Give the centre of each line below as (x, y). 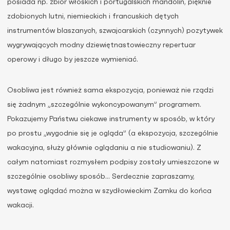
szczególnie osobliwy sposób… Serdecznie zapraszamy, (101, 177)
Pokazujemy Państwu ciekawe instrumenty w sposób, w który (111, 119)
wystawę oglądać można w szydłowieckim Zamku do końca (109, 191)
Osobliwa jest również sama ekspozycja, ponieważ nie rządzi (110, 90)
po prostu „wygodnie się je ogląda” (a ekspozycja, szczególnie (113, 133)
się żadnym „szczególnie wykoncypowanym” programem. (104, 105)
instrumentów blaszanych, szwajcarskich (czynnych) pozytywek (115, 31)
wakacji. (21, 205)
